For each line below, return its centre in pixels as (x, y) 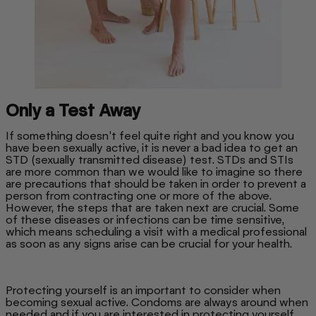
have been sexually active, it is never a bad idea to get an (152, 148)
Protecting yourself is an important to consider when (143, 291)
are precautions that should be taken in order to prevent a (156, 184)
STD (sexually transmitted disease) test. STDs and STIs (150, 160)
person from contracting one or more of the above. (139, 196)
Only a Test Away (75, 110)
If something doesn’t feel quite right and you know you (150, 136)
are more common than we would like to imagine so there (154, 172)
